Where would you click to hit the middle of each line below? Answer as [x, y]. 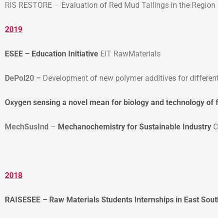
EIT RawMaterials [129, 54]
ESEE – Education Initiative [52, 54]
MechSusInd [28, 127]
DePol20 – [23, 78]
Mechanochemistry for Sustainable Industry [135, 127]
